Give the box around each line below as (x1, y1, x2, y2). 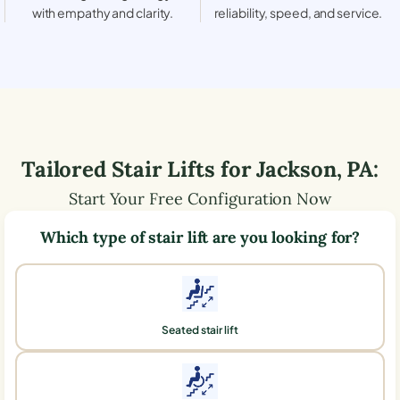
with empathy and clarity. (31, 4, 174, 21)
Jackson (256, 154, 337, 183)
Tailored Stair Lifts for (21, 154, 257, 183)
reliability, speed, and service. (213, 4, 383, 21)
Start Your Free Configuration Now (69, 187, 331, 209)
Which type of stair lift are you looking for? (39, 226, 361, 247)
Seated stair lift (162, 322, 238, 337)
